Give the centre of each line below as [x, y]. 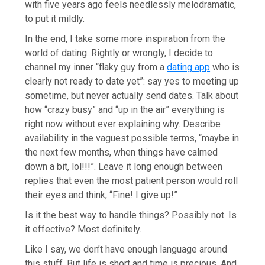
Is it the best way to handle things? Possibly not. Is [131, 215]
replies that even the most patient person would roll [132, 180]
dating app [189, 67]
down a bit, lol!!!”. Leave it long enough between [124, 166]
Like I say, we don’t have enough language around [126, 249]
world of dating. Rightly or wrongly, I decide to [119, 53]
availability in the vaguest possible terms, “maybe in [132, 138]
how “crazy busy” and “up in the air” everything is [125, 109]
